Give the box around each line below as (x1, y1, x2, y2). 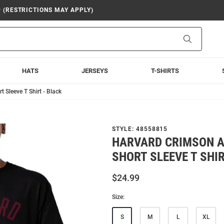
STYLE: (112, 125, 136, 132)
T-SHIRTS (151, 67, 179, 74)
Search (191, 34, 212, 42)
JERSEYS (81, 67, 108, 74)
